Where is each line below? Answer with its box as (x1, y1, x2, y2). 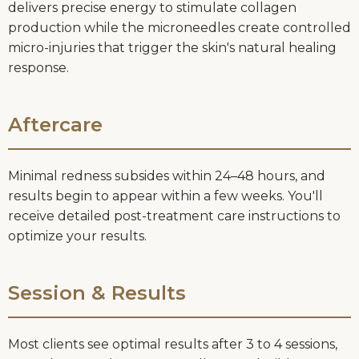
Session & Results (8, 281, 186, 305)
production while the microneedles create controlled (8, 20, 351, 36)
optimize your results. (8, 228, 147, 244)
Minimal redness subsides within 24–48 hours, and (8, 168, 325, 184)
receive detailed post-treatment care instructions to (8, 208, 341, 224)
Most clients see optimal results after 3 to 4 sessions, (8, 337, 337, 353)
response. (8, 60, 69, 76)
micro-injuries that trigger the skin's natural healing (8, 40, 337, 56)
